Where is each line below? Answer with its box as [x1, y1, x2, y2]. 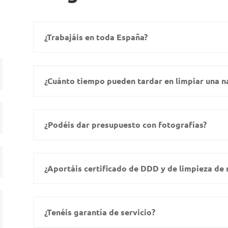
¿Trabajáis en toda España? [44, 32, 148, 43]
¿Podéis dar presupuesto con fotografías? [44, 119, 207, 130]
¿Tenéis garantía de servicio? [44, 207, 155, 218]
